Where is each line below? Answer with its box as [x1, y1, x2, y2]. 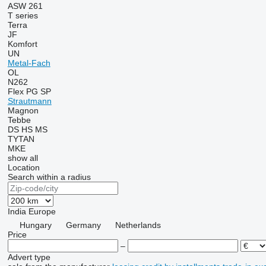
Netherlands [115, 220, 161, 230]
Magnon [7, 106, 39, 115]
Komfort [7, 39, 37, 49]
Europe [28, 207, 56, 216]
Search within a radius [7, 172, 91, 182]
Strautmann [7, 96, 52, 106]
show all [7, 153, 38, 163]
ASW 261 [7, 1, 43, 11]
